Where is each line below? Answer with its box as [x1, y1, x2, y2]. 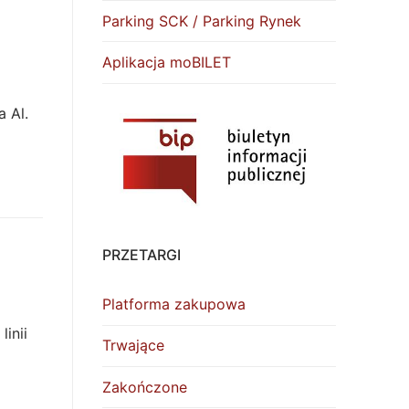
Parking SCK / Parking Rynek [102, 11, 301, 30]
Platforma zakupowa [102, 295, 246, 314]
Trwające [102, 336, 164, 355]
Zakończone [102, 377, 187, 396]
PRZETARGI [102, 245, 181, 264]
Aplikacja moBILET [102, 53, 231, 72]
